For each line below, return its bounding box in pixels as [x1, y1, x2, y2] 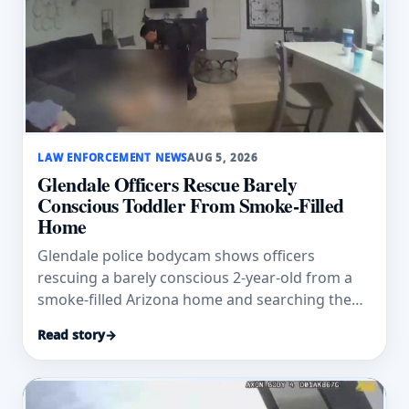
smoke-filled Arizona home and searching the [37, 288, 351, 309]
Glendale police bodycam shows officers [37, 245, 315, 266]
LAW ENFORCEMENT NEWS [37, 151, 188, 165]
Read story [37, 326, 105, 344]
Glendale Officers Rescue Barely [37, 170, 297, 198]
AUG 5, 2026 [187, 151, 259, 165]
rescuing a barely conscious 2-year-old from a [37, 267, 352, 288]
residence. [37, 310, 109, 331]
